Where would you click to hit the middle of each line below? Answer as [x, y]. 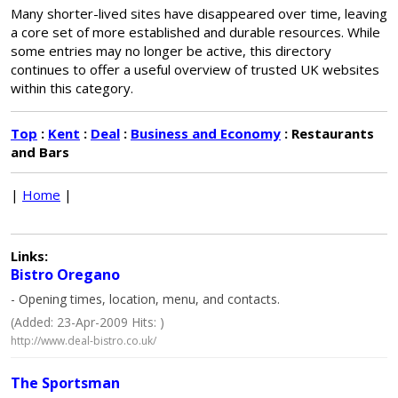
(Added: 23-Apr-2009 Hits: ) [88, 322]
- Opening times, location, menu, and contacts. [145, 299]
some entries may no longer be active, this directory [171, 51]
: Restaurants [327, 133]
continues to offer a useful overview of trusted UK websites [195, 69]
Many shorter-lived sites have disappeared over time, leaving [199, 13]
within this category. [72, 88]
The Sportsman [65, 383]
